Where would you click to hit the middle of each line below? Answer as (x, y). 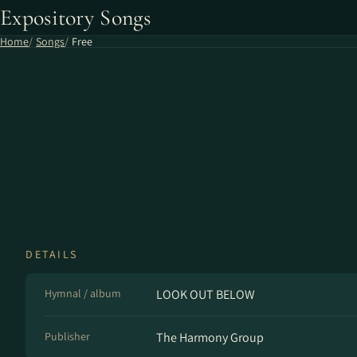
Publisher (67, 336)
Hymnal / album (83, 293)
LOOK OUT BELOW (206, 294)
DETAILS (52, 254)
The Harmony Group (210, 337)
